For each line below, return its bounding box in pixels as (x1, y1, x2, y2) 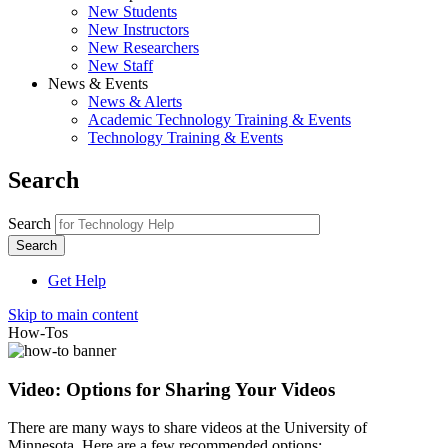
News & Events (48, 75, 148, 92)
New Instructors (88, 21, 189, 38)
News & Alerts (88, 93, 182, 110)
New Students (88, 3, 177, 20)
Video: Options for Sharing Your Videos (8, 378, 335, 400)
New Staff (88, 57, 153, 74)
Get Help (48, 271, 106, 289)
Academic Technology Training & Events (88, 111, 351, 128)
